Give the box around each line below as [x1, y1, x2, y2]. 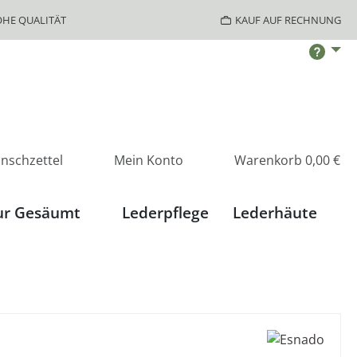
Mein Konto [114, 151, 183, 169]
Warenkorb [234, 151, 302, 169]
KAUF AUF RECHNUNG [235, 12, 341, 27]
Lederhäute [232, 202, 317, 223]
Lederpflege [121, 202, 209, 223]
